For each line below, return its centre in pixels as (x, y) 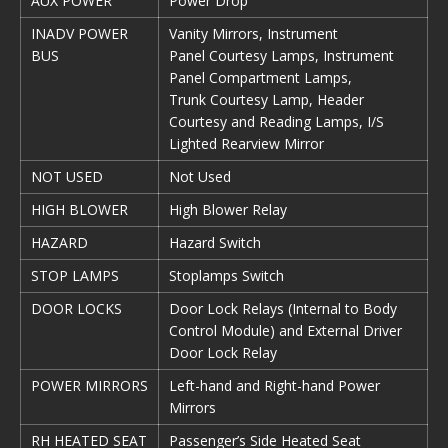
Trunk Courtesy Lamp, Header (266, 99)
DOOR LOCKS (76, 308)
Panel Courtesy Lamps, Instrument (281, 55)
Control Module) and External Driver (285, 330)
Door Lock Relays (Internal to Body (283, 308)
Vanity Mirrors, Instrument (253, 33)
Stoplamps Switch (226, 275)
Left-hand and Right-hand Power (274, 385)
